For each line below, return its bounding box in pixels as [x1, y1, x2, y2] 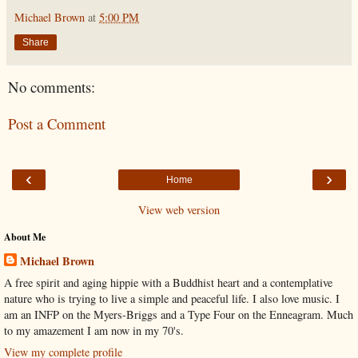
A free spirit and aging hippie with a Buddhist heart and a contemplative [4, 274, 332, 290]
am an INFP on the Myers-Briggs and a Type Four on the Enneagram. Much [4, 306, 353, 322]
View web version [138, 201, 220, 217]
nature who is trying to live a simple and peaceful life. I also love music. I [4, 290, 340, 306]
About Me [4, 229, 46, 244]
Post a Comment [8, 113, 105, 134]
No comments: [8, 76, 95, 97]
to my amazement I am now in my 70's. [4, 322, 184, 338]
